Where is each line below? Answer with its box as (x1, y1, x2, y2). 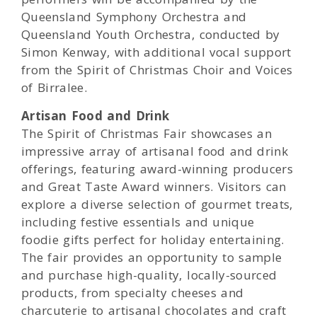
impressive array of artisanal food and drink (21, 143, 288, 160)
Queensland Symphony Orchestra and (21, 8, 247, 25)
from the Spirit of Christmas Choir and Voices (21, 62, 293, 79)
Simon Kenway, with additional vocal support (21, 44, 292, 61)
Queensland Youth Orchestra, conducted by (21, 26, 280, 43)
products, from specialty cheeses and (21, 284, 244, 301)
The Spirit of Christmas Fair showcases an (21, 125, 272, 142)
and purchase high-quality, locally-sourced (21, 267, 277, 284)
